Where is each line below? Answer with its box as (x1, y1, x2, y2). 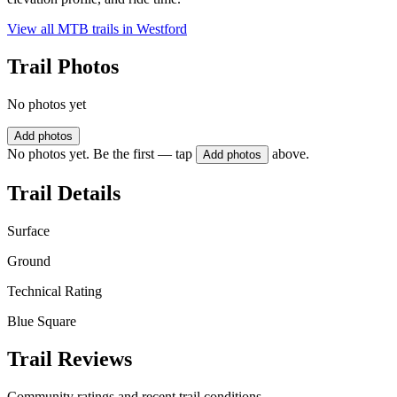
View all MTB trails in (7, 21, 136, 37)
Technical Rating (7, 283, 102, 299)
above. (272, 146, 309, 162)
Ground (7, 253, 51, 269)
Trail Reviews (7, 346, 132, 370)
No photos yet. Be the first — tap (7, 146, 192, 162)
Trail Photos (7, 55, 119, 79)
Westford (136, 21, 187, 37)
